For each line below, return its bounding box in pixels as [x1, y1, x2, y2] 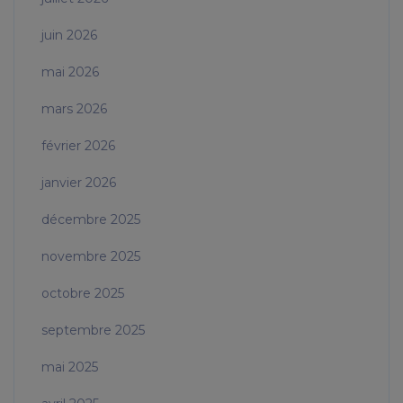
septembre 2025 [41, 322, 145, 339]
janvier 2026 [41, 175, 116, 192]
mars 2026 [41, 101, 107, 118]
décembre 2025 [41, 211, 140, 228]
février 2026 [41, 138, 115, 155]
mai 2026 [41, 64, 99, 81]
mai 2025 [41, 359, 98, 376]
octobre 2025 [41, 285, 124, 302]
